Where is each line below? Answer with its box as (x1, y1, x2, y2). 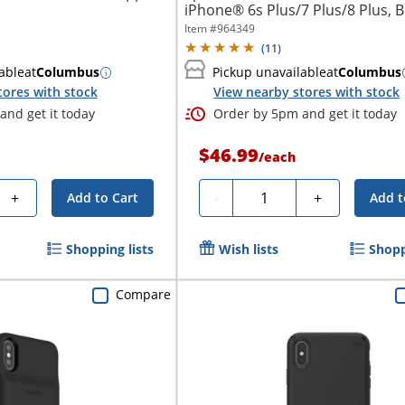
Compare (116, 286, 172, 304)
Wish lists (219, 240, 279, 258)
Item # (184, 21, 218, 37)
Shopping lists (66, 240, 155, 258)
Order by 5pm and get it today (213, 104, 398, 122)
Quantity (240, 184, 299, 205)
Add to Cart (67, 188, 139, 206)
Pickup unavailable (212, 63, 327, 81)
